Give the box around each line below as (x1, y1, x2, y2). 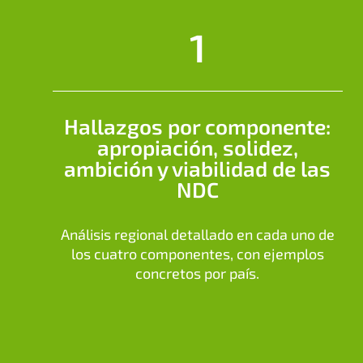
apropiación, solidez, (96, 135, 298, 160)
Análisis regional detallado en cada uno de (60, 225, 335, 244)
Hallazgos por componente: (64, 113, 331, 139)
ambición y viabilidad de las (64, 156, 331, 181)
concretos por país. (135, 264, 260, 283)
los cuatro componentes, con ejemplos (70, 245, 324, 263)
